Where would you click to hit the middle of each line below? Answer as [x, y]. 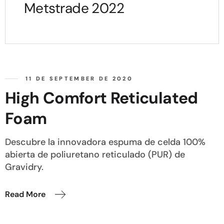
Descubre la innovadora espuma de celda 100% [105, 142]
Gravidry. [24, 167]
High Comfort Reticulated [101, 98]
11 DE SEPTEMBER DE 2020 [79, 78]
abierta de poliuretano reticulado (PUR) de [95, 155]
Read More [25, 194]
